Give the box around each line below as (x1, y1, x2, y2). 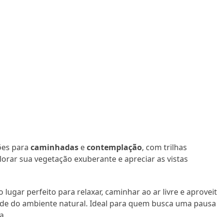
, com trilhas (142, 141, 187, 153)
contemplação (87, 141, 142, 153)
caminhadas (31, 141, 79, 153)
